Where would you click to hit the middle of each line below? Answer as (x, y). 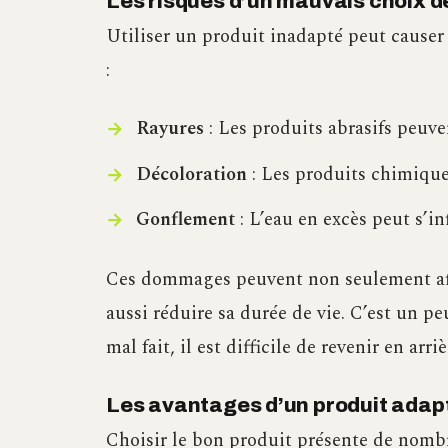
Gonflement (185, 219)
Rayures (169, 129)
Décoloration (191, 174)
